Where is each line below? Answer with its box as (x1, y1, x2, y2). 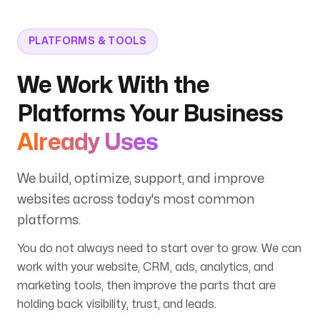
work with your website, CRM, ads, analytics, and (17, 261, 274, 273)
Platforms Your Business (17, 102, 284, 125)
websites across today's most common (17, 193, 254, 206)
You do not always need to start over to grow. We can (17, 242, 301, 254)
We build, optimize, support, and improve (17, 172, 264, 185)
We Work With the (17, 74, 210, 96)
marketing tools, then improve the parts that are (17, 279, 276, 291)
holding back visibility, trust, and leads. (17, 298, 216, 310)
